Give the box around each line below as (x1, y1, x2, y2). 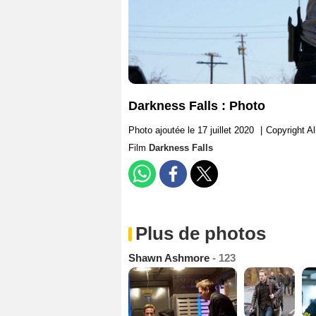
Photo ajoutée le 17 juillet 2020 (128, 125, 254, 136)
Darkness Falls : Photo (128, 99, 265, 114)
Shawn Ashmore (128, 252, 212, 265)
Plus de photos (135, 223, 266, 245)
